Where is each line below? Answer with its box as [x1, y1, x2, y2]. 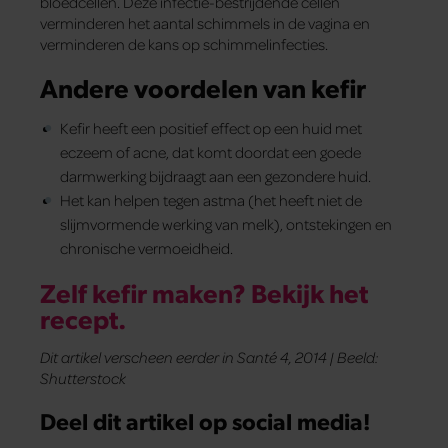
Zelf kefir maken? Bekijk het [40, 275, 368, 310]
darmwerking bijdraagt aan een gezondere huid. [60, 166, 371, 187]
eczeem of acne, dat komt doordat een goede [60, 142, 361, 163]
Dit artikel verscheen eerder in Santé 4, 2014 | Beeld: [40, 347, 378, 368]
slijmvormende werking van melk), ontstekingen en [60, 214, 392, 235]
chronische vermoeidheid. [60, 238, 233, 259]
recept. [40, 301, 126, 336]
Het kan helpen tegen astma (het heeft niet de [60, 190, 362, 211]
